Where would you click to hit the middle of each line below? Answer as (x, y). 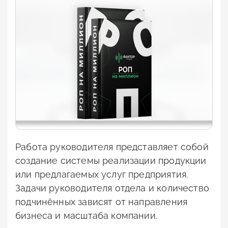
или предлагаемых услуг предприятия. (102, 175)
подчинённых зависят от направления (102, 202)
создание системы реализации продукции (111, 161)
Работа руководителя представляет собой (112, 147)
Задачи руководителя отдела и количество (112, 188)
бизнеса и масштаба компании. (87, 216)
